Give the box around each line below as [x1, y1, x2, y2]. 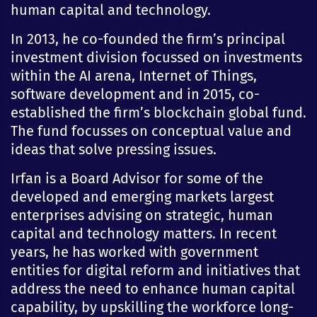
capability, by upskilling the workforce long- [11, 298, 294, 316]
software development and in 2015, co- [11, 85, 260, 103]
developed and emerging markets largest [11, 188, 274, 205]
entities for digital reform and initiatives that [11, 261, 300, 279]
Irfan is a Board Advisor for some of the [11, 169, 263, 187]
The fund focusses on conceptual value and [11, 122, 292, 139]
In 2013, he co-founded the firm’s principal [11, 30, 285, 47]
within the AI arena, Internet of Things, [11, 67, 257, 84]
